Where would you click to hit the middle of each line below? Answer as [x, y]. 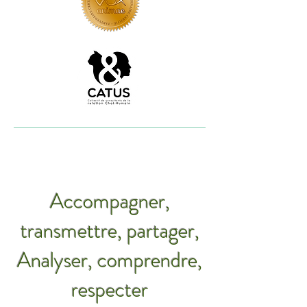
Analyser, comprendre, [110, 260]
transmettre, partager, [110, 231]
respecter [110, 290]
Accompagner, [110, 201]
